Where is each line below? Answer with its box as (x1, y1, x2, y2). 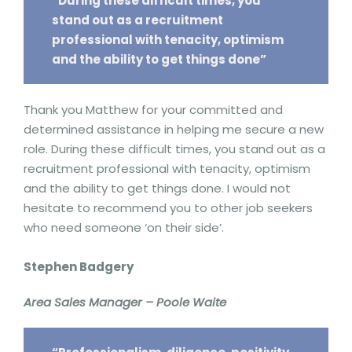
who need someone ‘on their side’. (24, 219, 224, 236)
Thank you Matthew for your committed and (24, 101, 283, 118)
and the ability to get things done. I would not (24, 180, 291, 196)
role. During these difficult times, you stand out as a (24, 141, 325, 157)
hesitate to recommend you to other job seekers (24, 200, 313, 216)
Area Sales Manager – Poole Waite (24, 294, 229, 310)
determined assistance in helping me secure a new (24, 121, 324, 137)
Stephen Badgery (24, 258, 134, 275)
